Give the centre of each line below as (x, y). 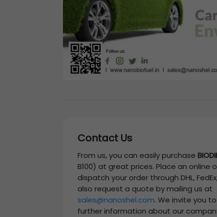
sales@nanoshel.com (116, 200)
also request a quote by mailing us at (145, 188)
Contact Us (105, 138)
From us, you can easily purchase (138, 155)
